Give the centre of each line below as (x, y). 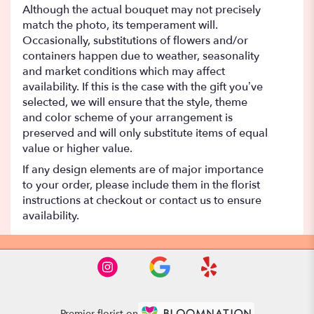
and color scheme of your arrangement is (128, 117)
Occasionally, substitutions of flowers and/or (135, 40)
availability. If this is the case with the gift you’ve (143, 87)
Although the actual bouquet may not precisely (142, 9)
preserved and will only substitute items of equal (145, 133)
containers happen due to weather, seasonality (141, 56)
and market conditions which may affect (124, 71)
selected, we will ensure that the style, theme (135, 102)
